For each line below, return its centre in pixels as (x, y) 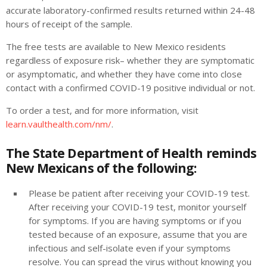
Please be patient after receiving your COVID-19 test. (139, 193)
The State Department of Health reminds (131, 153)
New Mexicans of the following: (101, 167)
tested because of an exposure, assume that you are (138, 234)
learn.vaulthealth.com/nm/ (59, 124)
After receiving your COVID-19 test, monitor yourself (137, 207)
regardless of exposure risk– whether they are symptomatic (130, 60)
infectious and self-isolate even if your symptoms (130, 248)
